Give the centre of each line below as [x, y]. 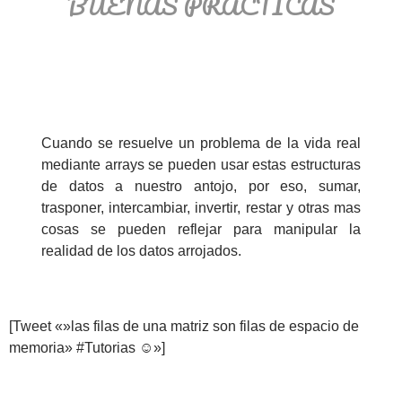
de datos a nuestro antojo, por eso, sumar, [201, 187]
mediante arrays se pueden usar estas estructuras [201, 165]
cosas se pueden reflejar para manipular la [201, 230]
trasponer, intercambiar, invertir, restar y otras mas [201, 208]
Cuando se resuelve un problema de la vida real [201, 144]
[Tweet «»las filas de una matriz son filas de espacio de [184, 327]
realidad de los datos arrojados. [141, 251]
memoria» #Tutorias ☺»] [87, 348]
